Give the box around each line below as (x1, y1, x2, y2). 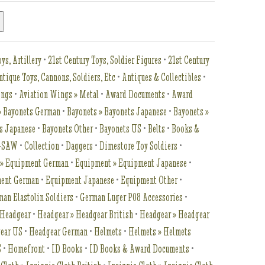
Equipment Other (121, 173, 178, 187)
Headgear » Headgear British (37, 208, 134, 221)
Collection (24, 139, 60, 153)
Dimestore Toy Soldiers (99, 139, 178, 153)
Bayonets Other (42, 122, 93, 135)
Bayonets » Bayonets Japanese (67, 105, 167, 118)
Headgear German (29, 225, 88, 238)
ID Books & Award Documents (89, 242, 190, 256)
